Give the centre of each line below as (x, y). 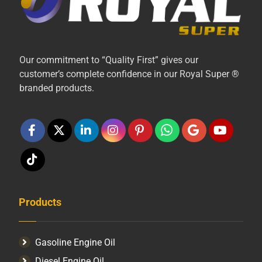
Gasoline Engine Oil (75, 242)
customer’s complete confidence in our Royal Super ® (129, 74)
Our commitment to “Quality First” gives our (108, 60)
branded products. (56, 88)
